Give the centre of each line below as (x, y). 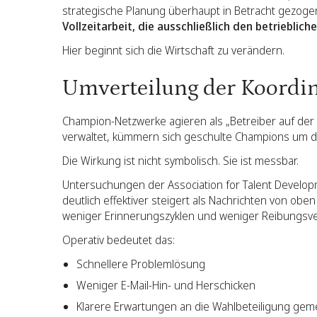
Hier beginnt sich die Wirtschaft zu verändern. (173, 50)
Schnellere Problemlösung (141, 264)
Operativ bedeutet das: (119, 240)
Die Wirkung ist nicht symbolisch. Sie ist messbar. (180, 161)
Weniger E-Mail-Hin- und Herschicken (166, 285)
